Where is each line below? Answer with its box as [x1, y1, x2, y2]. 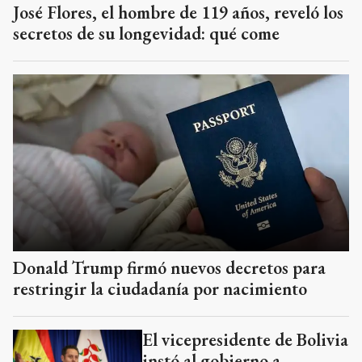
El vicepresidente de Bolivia [142, 327, 348, 351]
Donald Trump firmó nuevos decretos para [13, 255, 326, 280]
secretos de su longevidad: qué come [13, 22, 280, 46]
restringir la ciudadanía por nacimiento [13, 276, 307, 301]
